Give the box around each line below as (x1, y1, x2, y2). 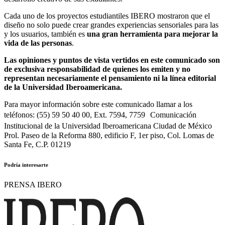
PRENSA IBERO (4, 180, 62, 189)
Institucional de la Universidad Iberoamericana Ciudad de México (4, 121, 217, 130)
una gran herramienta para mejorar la (87, 29, 218, 38)
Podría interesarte (4, 161, 48, 168)
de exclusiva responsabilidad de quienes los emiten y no (4, 64, 190, 73)
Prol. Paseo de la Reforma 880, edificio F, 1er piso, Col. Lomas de (4, 131, 214, 140)
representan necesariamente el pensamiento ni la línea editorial (4, 73, 216, 82)
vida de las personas (4, 38, 72, 47)
